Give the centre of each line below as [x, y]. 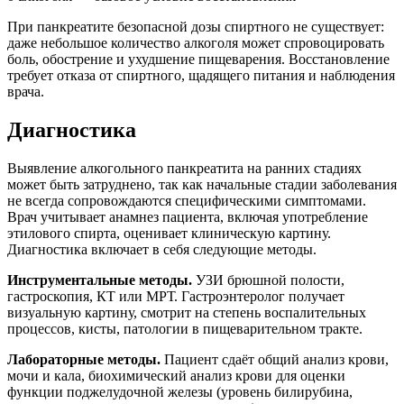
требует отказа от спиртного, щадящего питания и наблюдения [201, 76]
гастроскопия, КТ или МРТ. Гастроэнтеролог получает [176, 297]
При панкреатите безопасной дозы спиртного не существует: [196, 27]
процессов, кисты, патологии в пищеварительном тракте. [185, 329]
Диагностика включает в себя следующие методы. [162, 250]
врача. [26, 92]
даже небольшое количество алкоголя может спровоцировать [196, 43]
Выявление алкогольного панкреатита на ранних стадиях [184, 169]
